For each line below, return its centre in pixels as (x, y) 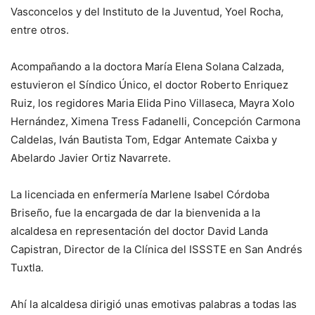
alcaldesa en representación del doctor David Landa (139, 231)
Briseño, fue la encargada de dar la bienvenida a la (135, 213)
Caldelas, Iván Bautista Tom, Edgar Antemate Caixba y (144, 140)
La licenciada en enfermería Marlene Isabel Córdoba (140, 195)
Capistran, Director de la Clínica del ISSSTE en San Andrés (156, 250)
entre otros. (40, 30)
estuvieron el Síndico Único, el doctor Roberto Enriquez (149, 85)
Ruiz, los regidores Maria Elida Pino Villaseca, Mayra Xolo (153, 103)
